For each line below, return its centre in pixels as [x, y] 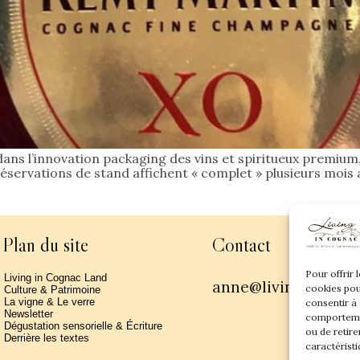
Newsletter [29, 314]
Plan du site [46, 245]
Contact [241, 245]
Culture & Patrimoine [53, 290]
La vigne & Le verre [50, 302]
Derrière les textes [47, 338]
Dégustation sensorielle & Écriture [84, 326]
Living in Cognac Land [56, 278]
